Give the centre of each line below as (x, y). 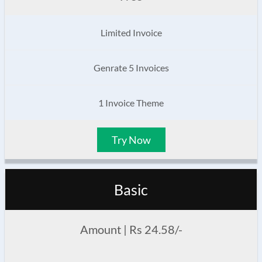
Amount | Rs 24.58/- (131, 230)
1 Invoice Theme (131, 103)
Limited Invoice (131, 33)
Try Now (131, 140)
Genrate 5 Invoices (131, 68)
